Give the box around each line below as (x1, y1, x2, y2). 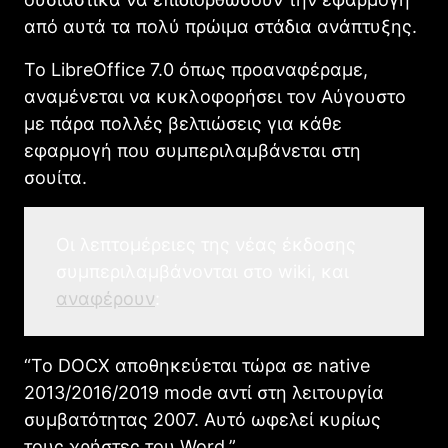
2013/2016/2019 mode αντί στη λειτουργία (24, 382, 384, 404)
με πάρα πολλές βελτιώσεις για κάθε (24, 113, 342, 135)
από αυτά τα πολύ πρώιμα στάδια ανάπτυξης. (24, 16, 417, 38)
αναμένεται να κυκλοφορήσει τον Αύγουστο (24, 86, 406, 108)
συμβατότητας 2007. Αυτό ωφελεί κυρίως (24, 409, 381, 431)
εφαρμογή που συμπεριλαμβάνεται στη (24, 140, 361, 162)
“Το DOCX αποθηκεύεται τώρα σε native (24, 355, 370, 377)
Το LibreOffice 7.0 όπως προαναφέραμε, (24, 59, 368, 81)
